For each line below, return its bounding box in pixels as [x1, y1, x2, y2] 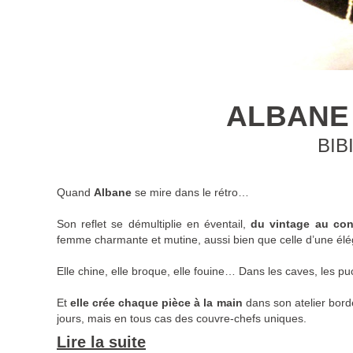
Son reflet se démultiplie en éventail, [57, 217, 251, 231]
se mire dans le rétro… [132, 186, 249, 199]
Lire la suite [57, 333, 146, 351]
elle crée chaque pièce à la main [67, 296, 243, 310]
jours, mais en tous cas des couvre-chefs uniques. [57, 312, 307, 325]
